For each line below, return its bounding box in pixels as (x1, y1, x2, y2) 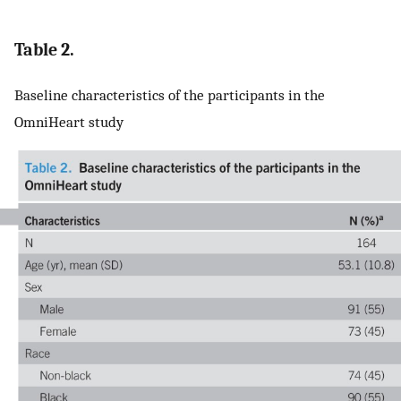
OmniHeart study (14, 112, 124, 131)
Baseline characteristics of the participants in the (14, 85, 325, 104)
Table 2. (14, 39, 74, 60)
